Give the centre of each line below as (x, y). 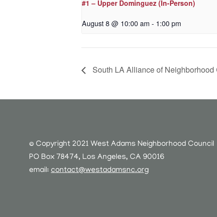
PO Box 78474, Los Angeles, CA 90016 (97, 158)
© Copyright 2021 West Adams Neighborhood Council (122, 145)
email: (40, 171)
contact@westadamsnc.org (100, 171)
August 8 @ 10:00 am (116, 23)
